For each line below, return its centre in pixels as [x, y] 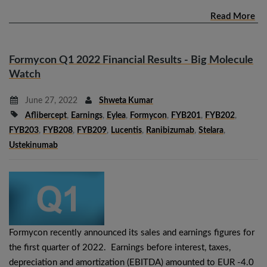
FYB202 [220, 115]
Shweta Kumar [126, 100]
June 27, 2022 [50, 100]
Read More [233, 16]
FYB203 [24, 130]
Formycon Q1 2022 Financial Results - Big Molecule [131, 60]
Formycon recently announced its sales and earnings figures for [132, 232]
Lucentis [126, 130]
